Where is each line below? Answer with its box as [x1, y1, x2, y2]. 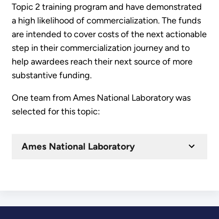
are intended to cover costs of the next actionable [12, 28, 207, 40]
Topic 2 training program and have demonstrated [12, 1, 202, 12]
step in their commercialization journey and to [12, 42, 190, 53]
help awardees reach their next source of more [12, 56, 193, 67]
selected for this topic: [12, 106, 100, 117]
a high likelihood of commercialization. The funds [12, 15, 201, 26]
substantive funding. [12, 69, 92, 81]
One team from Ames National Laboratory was [12, 92, 191, 103]
